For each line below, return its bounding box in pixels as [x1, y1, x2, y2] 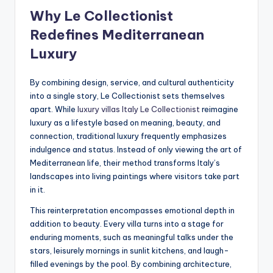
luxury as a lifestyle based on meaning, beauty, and [30, 117, 221, 127]
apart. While [30, 104, 77, 114]
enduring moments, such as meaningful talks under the [30, 232, 233, 242]
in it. [30, 184, 45, 194]
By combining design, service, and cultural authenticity [30, 77, 234, 87]
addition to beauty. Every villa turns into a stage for [30, 218, 224, 229]
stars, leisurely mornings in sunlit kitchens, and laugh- [30, 245, 229, 255]
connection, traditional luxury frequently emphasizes [30, 130, 227, 141]
